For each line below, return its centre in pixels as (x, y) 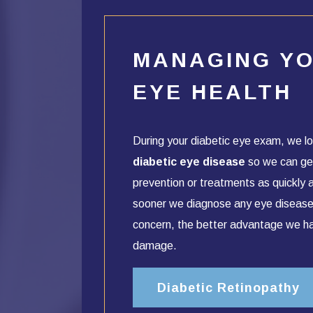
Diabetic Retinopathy (228, 287)
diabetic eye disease (189, 162)
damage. (155, 246)
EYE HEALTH (212, 92)
